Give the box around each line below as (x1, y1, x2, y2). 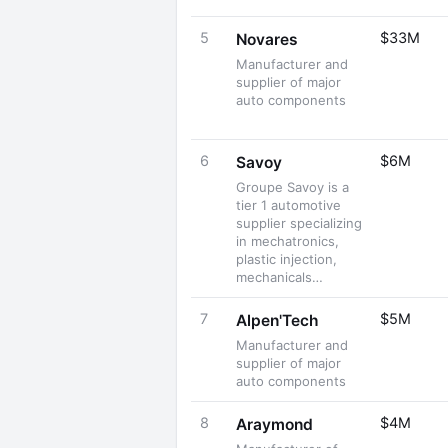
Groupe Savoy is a (236, 179, 349, 195)
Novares (236, 30, 298, 49)
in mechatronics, (236, 233, 339, 249)
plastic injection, (236, 251, 337, 267)
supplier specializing (236, 215, 362, 231)
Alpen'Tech (236, 311, 319, 330)
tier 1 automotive (236, 197, 341, 213)
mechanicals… (236, 269, 323, 285)
